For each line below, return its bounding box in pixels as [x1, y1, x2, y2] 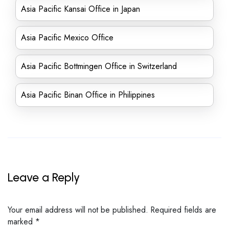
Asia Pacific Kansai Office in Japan [21, 3, 140, 15]
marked [8, 215, 35, 227]
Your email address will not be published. [8, 203, 148, 216]
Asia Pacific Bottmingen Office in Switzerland [21, 60, 177, 72]
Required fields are [151, 203, 216, 216]
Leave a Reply [8, 170, 80, 185]
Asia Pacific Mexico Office [21, 32, 113, 43]
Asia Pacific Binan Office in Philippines [21, 89, 155, 101]
